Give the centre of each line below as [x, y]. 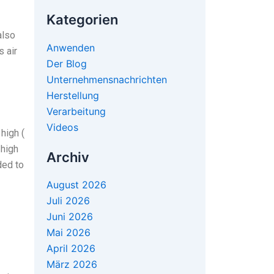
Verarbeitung [76, 111]
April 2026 [71, 249]
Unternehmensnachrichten [107, 79]
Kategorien [82, 20]
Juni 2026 [70, 217]
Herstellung [73, 95]
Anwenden [71, 47]
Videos [62, 127]
